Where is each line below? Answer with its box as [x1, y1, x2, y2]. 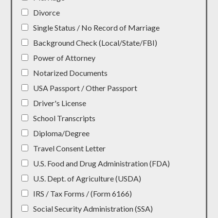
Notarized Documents [33, 68, 108, 77]
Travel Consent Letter [33, 143, 106, 153]
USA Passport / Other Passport [33, 83, 138, 92]
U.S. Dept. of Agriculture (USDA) [33, 173, 142, 183]
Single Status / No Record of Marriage [33, 22, 160, 32]
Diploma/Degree [33, 128, 90, 138]
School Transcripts [33, 113, 96, 123]
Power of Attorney [33, 53, 96, 62]
